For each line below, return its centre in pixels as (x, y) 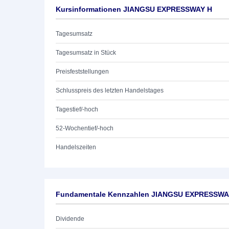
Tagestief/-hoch (77, 109)
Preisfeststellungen (82, 72)
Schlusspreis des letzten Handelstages (110, 90)
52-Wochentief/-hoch (85, 128)
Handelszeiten (76, 147)
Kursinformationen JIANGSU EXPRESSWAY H (134, 9)
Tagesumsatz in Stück (86, 53)
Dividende (70, 219)
